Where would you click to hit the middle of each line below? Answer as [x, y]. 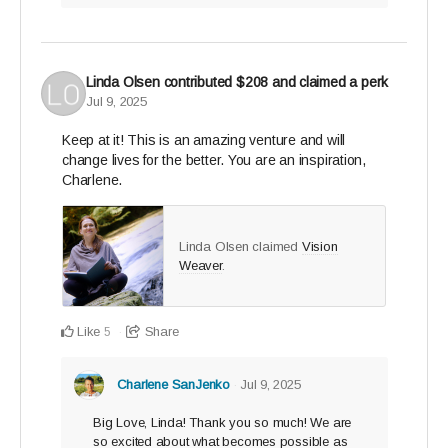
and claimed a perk [328, 81]
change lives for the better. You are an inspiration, [214, 160]
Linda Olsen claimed [240, 247]
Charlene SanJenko [173, 385]
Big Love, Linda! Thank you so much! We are [222, 423]
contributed [199, 81]
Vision [319, 247]
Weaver [200, 266]
